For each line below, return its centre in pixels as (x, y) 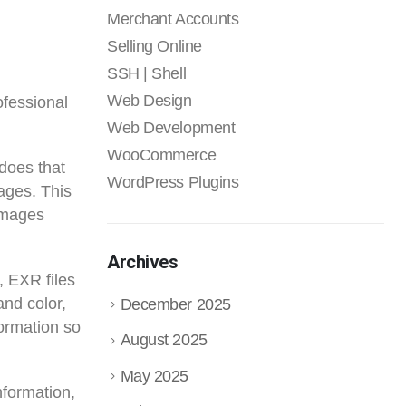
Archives (142, 262)
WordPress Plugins (173, 182)
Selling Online (155, 46)
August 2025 (164, 340)
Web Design (150, 101)
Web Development (171, 128)
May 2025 (154, 376)
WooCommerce (162, 155)
